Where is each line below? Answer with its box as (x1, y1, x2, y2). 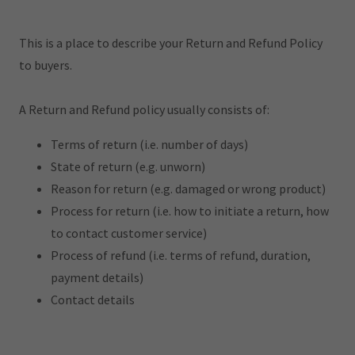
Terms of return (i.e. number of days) (51, 136, 248, 152)
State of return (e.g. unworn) (51, 158, 205, 174)
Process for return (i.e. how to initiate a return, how (51, 203, 329, 219)
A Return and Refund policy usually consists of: (19, 101, 269, 117)
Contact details (51, 292, 135, 307)
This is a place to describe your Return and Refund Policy (19, 35, 323, 51)
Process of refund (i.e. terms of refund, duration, (51, 247, 311, 263)
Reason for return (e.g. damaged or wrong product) (51, 181, 326, 197)
